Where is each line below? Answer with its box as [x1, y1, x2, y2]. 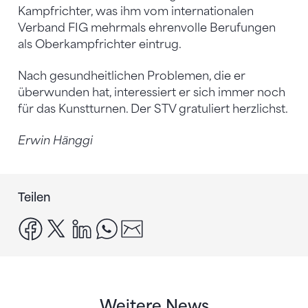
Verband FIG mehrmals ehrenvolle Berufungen [18, 21, 276, 34]
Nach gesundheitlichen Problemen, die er [18, 69, 245, 82]
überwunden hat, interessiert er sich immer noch [18, 85, 285, 99]
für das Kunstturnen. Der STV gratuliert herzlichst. [18, 102, 288, 115]
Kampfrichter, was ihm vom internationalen [18, 4, 254, 18]
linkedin [94, 217, 137, 231]
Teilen [18, 190, 51, 204]
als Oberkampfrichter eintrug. [18, 37, 181, 51]
